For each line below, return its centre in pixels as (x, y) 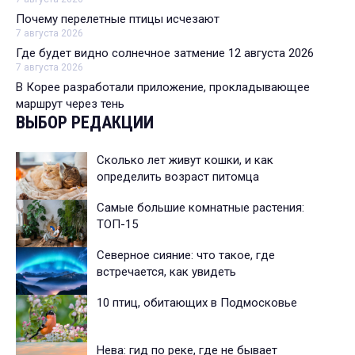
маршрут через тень (70, 104)
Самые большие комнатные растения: (200, 208)
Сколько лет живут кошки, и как (185, 160)
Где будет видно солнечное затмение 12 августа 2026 (165, 53)
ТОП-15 (117, 225)
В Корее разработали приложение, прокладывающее (163, 88)
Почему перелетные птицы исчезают (118, 19)
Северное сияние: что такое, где (186, 256)
